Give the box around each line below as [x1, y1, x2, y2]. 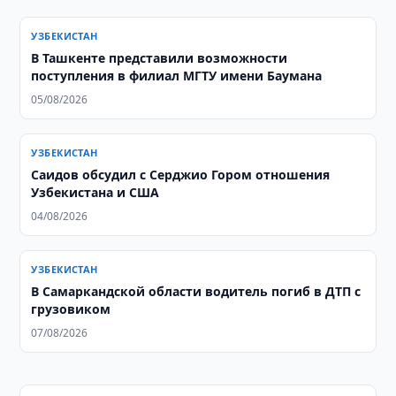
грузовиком [31, 301, 111, 317]
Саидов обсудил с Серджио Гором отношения [31, 166, 331, 183]
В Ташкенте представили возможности [31, 49, 288, 66]
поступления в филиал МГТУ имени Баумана [31, 67, 323, 84]
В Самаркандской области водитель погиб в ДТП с [31, 283, 362, 300]
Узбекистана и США [31, 184, 160, 201]
